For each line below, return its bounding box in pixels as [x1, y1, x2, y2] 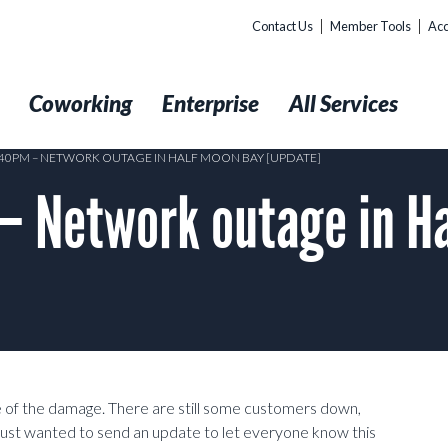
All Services [289, 90, 398, 117]
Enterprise [162, 90, 259, 117]
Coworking [29, 90, 132, 117]
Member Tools [330, 18, 411, 34]
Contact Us [252, 18, 313, 34]
